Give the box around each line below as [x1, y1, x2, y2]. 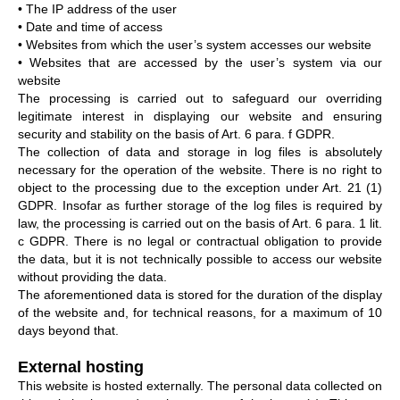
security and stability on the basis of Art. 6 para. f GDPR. [18, 126, 335, 141]
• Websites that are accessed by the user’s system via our [18, 54, 382, 70]
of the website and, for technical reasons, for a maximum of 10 [18, 304, 382, 320]
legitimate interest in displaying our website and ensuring [18, 108, 382, 123]
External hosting [18, 357, 144, 376]
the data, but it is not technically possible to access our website [18, 251, 382, 266]
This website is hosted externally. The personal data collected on [18, 378, 382, 393]
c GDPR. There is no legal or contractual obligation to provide [18, 233, 382, 248]
